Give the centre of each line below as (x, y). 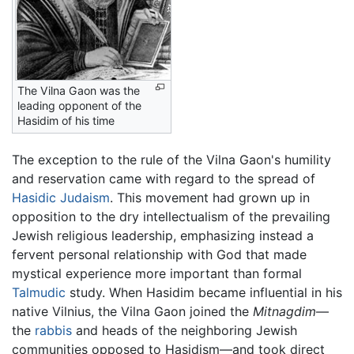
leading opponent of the (79, 105)
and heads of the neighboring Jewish (185, 330)
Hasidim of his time (66, 120)
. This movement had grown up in (210, 197)
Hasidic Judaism (61, 197)
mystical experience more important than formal (157, 273)
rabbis (53, 330)
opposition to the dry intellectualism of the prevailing (171, 216)
